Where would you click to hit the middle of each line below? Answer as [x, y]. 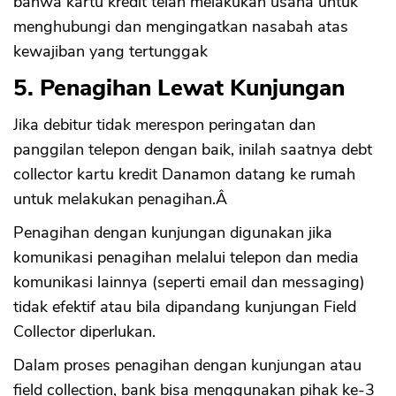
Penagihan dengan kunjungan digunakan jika [173, 233]
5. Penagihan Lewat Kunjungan [179, 88]
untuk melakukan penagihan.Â [122, 199]
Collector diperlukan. [84, 332]
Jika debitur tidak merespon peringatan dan [164, 125]
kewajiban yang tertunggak [110, 52]
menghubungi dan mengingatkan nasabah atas [181, 27]
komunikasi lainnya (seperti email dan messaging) [189, 282]
